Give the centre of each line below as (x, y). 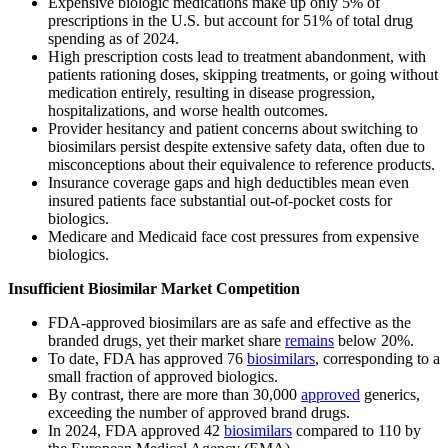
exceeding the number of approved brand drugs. (199, 413)
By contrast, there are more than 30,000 (174, 395)
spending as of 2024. (113, 39)
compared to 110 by (356, 431)
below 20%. (374, 341)
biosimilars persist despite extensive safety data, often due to (236, 147)
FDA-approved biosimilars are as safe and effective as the (229, 323)
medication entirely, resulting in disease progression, (211, 93)
